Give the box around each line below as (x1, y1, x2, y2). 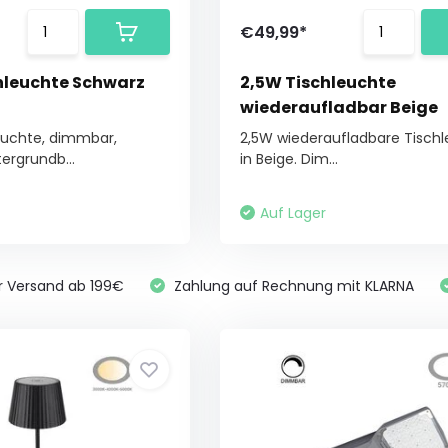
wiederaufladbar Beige (239, 96, 438, 119)
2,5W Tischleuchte (239, 71, 396, 94)
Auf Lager (259, 203, 326, 223)
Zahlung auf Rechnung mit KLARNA (170, 276, 415, 296)
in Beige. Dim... (239, 149, 338, 169)
